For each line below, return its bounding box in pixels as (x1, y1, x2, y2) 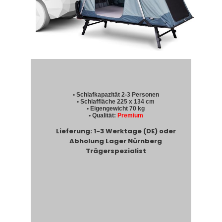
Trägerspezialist (85, 146, 146, 156)
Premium (117, 112, 143, 119)
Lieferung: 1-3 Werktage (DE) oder (55, 126, 176, 136)
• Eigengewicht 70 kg (87, 105, 145, 112)
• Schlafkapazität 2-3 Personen (72, 91, 159, 99)
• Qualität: (88, 112, 117, 119)
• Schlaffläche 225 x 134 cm (77, 98, 155, 106)
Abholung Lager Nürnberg (69, 136, 163, 146)
